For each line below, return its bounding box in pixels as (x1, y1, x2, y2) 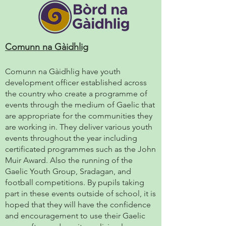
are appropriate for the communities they (5, 111, 152, 121)
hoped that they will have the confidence (5, 200, 151, 209)
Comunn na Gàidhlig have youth (5, 67, 121, 76)
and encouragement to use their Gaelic (5, 211, 145, 220)
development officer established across (5, 78, 147, 87)
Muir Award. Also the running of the (5, 155, 133, 165)
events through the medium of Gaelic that (5, 100, 155, 109)
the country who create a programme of (5, 89, 147, 98)
